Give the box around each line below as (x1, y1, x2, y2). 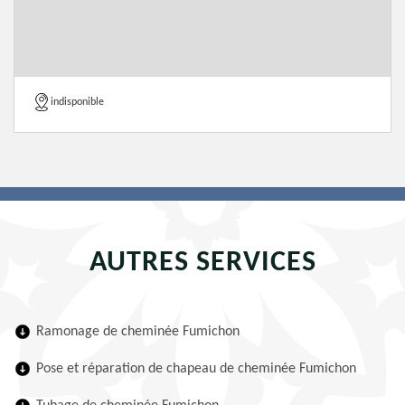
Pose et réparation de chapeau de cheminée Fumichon (36, 362, 356, 376)
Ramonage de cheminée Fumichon (36, 325, 240, 339)
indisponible (51, 97, 104, 108)
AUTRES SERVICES (89, 249, 316, 278)
